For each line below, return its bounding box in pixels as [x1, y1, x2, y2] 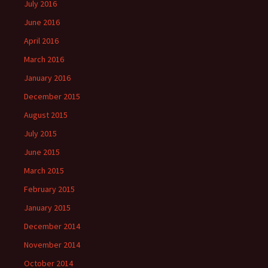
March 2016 [24, 54, 64, 65]
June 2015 [24, 147, 60, 157]
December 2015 [24, 91, 80, 102]
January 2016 [24, 72, 71, 83]
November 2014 [24, 239, 80, 250]
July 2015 [24, 128, 57, 139]
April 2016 [24, 35, 59, 46]
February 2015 [24, 184, 75, 194]
